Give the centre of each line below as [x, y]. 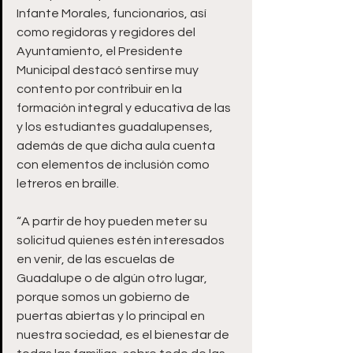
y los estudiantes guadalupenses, [116, 127]
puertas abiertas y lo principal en [112, 316]
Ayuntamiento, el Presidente [101, 51]
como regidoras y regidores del [107, 32]
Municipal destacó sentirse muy [109, 70]
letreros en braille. [68, 184]
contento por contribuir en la [100, 89]
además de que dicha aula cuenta [117, 146]
